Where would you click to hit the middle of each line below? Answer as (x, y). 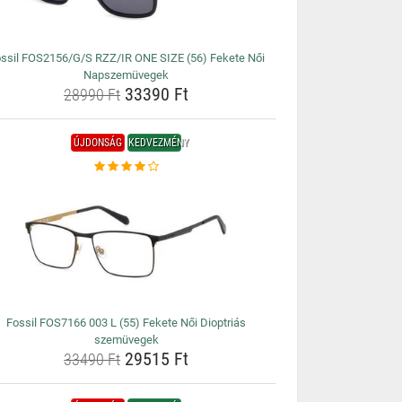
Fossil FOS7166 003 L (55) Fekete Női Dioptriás (127, 323)
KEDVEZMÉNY (159, 143)
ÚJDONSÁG (98, 143)
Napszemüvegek (127, 75)
